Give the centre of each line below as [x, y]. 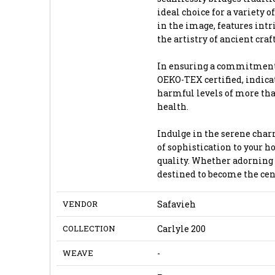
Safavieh [176, 204]
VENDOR [80, 203]
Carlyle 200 [181, 228]
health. [172, 106]
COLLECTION [89, 228]
